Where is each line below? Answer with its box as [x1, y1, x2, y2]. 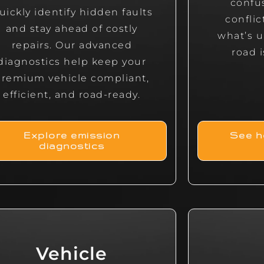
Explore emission [24, 130, 120, 141]
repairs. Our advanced [11, 39, 133, 51]
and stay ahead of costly [5, 23, 138, 35]
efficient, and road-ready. [3, 89, 141, 101]
